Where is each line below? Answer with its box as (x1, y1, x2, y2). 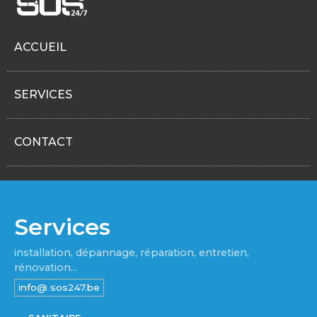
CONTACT (14, 135, 73, 149)
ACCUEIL (14, 40, 67, 54)
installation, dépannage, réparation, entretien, (14, 246, 249, 260)
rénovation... (14, 261, 77, 275)
